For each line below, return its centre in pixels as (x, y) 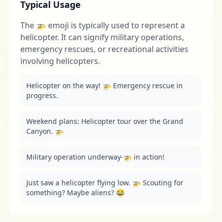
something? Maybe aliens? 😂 (75, 193)
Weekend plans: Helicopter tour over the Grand (105, 121)
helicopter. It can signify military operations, (102, 37)
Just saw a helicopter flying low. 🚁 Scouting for (105, 183)
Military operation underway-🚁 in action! (95, 157)
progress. (42, 95)
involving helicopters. (60, 61)
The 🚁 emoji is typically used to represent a (103, 25)
